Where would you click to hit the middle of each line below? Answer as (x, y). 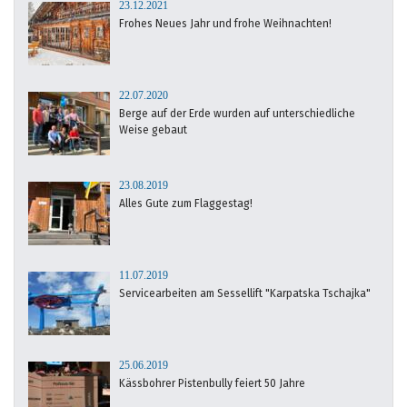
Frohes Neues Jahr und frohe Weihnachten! (225, 23)
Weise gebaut (153, 129)
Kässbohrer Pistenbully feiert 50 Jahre (212, 383)
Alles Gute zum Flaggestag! (186, 203)
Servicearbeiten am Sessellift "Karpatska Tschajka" (245, 293)
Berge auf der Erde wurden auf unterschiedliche (237, 113)
